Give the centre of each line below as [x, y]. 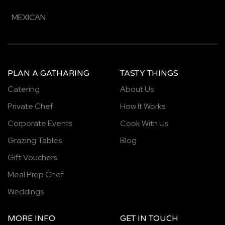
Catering [24, 89]
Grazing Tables [35, 140]
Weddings [26, 192]
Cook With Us [144, 123]
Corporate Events [40, 123]
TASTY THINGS [149, 73]
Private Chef [30, 106]
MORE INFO [31, 218]
